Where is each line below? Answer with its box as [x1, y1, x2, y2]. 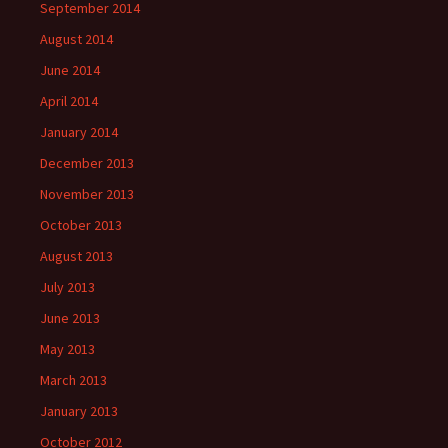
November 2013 [40, 184, 134, 203]
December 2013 [40, 153, 134, 172]
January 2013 [40, 401, 118, 420]
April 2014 [40, 91, 98, 110]
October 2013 [40, 215, 122, 234]
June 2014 [40, 60, 100, 79]
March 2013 [40, 370, 107, 389]
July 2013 [40, 277, 95, 296]
